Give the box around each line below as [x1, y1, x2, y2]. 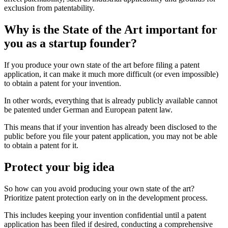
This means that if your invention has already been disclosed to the [4, 123, 217, 132]
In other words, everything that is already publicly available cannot [4, 96, 217, 105]
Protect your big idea [4, 160, 115, 174]
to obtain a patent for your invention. [4, 79, 121, 88]
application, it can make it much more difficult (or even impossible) [4, 70, 218, 79]
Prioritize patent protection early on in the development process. [4, 193, 208, 202]
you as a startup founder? [4, 37, 137, 50]
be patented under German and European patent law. [4, 105, 173, 115]
